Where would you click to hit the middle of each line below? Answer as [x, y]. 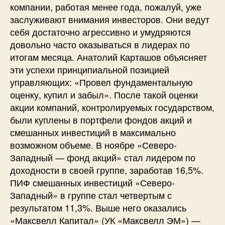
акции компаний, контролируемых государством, [112, 107]
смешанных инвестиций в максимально [93, 132]
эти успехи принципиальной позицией [90, 69]
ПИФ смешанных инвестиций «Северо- [92, 182]
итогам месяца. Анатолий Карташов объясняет [108, 57]
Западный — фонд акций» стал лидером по [103, 157]
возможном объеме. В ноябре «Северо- [93, 144]
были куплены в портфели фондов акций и [101, 119]
